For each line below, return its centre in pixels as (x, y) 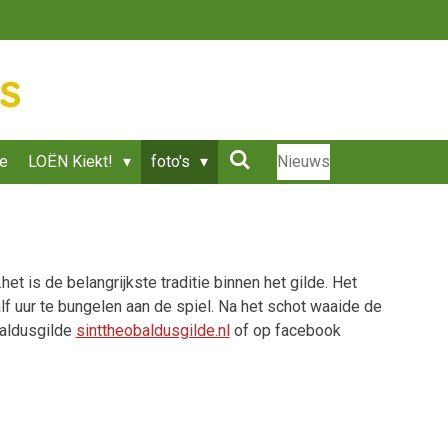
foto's (172, 161)
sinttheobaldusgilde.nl (152, 330)
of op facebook (285, 330)
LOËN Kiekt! (72, 161)
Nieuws (303, 161)
